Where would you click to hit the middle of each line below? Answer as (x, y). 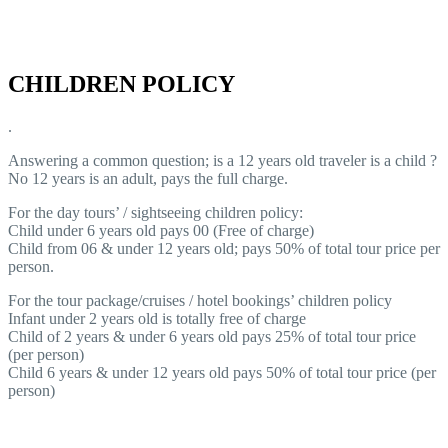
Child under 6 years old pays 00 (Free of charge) (161, 231)
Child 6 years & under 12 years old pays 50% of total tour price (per (222, 373)
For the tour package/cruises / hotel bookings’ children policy (200, 301)
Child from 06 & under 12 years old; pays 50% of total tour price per (224, 249)
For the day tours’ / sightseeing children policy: (155, 213)
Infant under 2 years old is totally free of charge (157, 319)
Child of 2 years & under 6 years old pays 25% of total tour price (212, 337)
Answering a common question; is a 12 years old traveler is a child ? (222, 161)
